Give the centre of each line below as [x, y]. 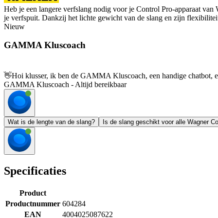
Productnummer [33, 203]
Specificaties [35, 171]
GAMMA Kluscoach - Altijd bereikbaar [65, 85]
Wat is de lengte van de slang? [51, 122]
